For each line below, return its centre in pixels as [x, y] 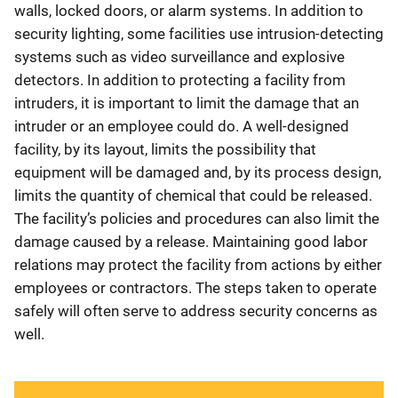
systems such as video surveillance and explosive [179, 56]
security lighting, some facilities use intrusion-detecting [199, 33]
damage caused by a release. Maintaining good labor [191, 241]
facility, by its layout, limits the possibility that [165, 149]
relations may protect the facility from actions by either [198, 264]
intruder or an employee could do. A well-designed [182, 126]
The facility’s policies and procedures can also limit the [197, 218]
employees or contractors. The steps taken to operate [195, 287]
